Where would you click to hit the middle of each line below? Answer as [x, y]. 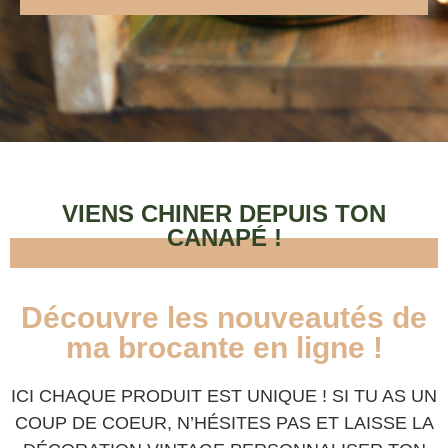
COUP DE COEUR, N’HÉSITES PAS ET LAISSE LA [224, 423]
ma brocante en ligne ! [224, 348]
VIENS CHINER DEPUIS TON [224, 214]
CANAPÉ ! [224, 238]
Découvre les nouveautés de [224, 318]
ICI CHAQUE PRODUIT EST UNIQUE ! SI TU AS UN [224, 396]
